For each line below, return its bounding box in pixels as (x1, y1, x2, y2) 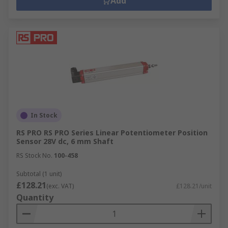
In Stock (31, 111, 58, 120)
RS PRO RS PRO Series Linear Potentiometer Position (16, 128, 208, 137)
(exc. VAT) (46, 182, 74, 190)
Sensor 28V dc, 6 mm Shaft (16, 136, 113, 146)
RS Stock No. (16, 151, 52, 160)
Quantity (16, 192, 53, 203)
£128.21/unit (176, 182, 212, 190)
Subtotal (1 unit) (16, 169, 62, 178)
